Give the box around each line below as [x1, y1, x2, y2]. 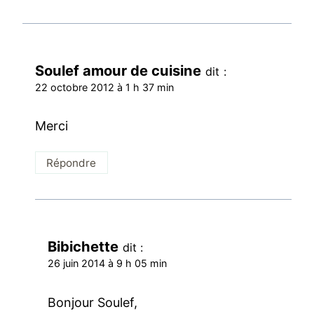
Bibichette [48, 238, 119, 256]
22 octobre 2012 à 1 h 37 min [35, 81, 175, 93]
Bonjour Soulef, [48, 295, 138, 310]
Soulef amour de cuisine [35, 61, 202, 79]
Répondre [46, 156, 97, 170]
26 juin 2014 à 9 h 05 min [48, 257, 168, 270]
